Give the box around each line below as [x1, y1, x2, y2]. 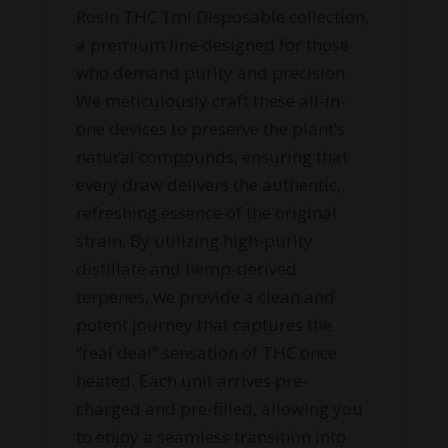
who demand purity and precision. [75, 61, 349, 85]
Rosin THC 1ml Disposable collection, [75, 5, 369, 29]
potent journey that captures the [75, 313, 332, 337]
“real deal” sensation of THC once [75, 341, 337, 365]
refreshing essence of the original [75, 201, 337, 225]
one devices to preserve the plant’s [75, 117, 345, 141]
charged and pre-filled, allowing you [75, 397, 363, 421]
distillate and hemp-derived [75, 257, 297, 281]
